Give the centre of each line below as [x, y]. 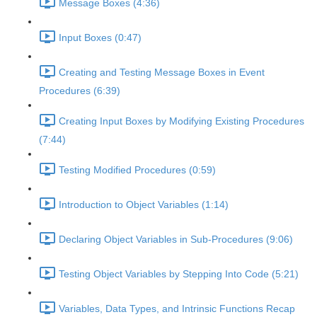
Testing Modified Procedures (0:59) [137, 170]
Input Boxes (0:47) [100, 38]
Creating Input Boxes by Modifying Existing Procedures [181, 121]
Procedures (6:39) [80, 91]
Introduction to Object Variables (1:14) [144, 205]
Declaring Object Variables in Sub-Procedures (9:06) [176, 240]
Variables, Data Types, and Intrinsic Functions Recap [177, 309]
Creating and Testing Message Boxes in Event [162, 73]
